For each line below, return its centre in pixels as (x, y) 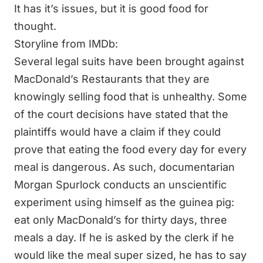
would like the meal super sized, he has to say (130, 255)
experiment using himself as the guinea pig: (124, 202)
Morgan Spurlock (57, 184)
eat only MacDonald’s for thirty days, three (121, 220)
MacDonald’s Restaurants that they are (112, 79)
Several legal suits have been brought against (129, 61)
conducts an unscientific (163, 184)
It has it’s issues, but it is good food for (111, 8)
